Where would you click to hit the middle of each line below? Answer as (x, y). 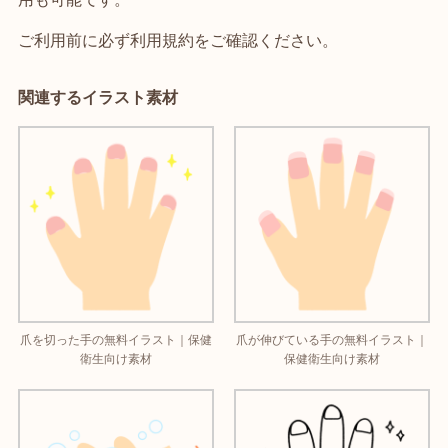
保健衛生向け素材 (332, 358)
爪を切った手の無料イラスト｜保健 (115, 339)
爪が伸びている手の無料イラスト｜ (332, 339)
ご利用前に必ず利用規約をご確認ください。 (177, 40)
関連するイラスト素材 (97, 97)
